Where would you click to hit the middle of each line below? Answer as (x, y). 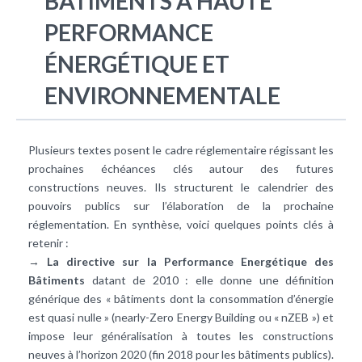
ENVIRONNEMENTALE (162, 95)
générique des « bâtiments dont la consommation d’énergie (181, 298)
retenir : (48, 242)
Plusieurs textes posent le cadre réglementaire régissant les (181, 149)
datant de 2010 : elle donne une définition (213, 280)
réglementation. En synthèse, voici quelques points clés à (181, 224)
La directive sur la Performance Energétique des (191, 261)
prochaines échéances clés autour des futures (181, 168)
